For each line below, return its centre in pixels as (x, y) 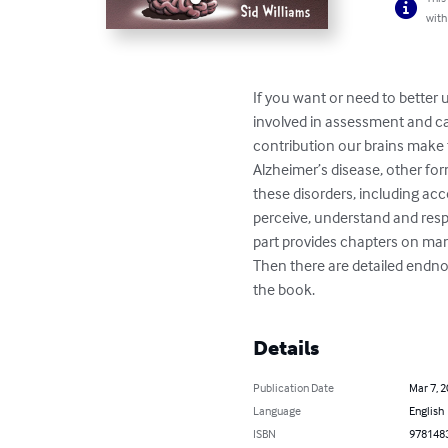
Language (277, 411)
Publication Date (294, 388)
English (426, 411)
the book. (284, 289)
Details (286, 348)
